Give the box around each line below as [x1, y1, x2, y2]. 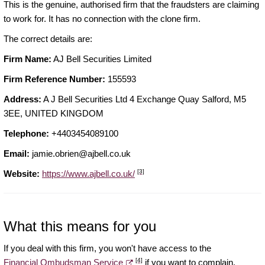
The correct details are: [4, 34, 92, 44]
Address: [4, 94, 41, 105]
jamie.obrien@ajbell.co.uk [32, 148, 131, 159]
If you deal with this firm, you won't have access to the [4, 243, 211, 254]
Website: [4, 169, 40, 179]
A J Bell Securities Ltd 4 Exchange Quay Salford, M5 [41, 94, 246, 105]
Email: [4, 148, 30, 159]
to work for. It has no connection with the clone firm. [4, 14, 201, 24]
